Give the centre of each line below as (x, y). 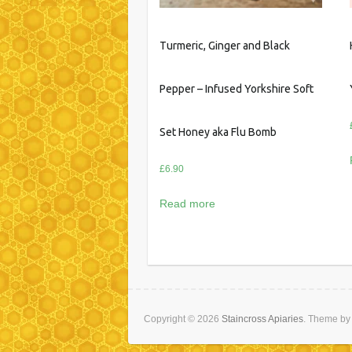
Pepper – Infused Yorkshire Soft (236, 88)
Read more (187, 203)
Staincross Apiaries (262, 319)
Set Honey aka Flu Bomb (218, 132)
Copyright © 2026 (183, 319)
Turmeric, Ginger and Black (224, 45)
